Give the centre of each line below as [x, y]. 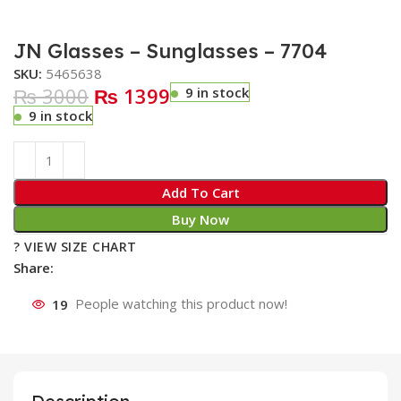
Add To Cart [200, 193]
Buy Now [200, 220]
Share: [34, 268]
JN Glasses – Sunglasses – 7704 [171, 51]
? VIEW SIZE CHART [75, 247]
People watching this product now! [182, 304]
